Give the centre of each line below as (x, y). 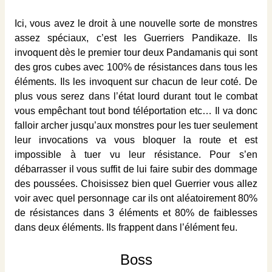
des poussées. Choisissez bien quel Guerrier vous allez (136, 183)
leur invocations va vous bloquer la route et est (136, 140)
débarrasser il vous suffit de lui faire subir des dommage (136, 169)
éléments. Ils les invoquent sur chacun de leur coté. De (136, 81)
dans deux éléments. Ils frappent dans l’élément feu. (126, 227)
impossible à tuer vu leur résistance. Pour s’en (136, 154)
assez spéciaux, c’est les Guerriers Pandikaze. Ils (136, 38)
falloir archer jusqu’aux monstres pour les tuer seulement (136, 125)
